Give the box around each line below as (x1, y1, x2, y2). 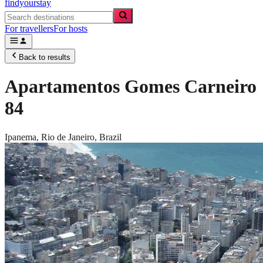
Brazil (99, 131, 122, 142)
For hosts (53, 23, 87, 33)
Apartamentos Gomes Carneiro (5, 76, 257, 97)
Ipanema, (5, 131, 41, 142)
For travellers (5, 23, 53, 33)
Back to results (19, 53, 70, 62)
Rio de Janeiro (41, 131, 95, 142)
